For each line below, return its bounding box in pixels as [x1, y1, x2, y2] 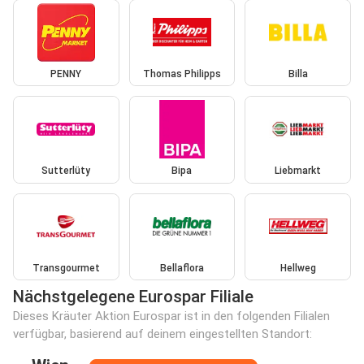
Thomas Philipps [142, 67, 221, 80]
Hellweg [279, 262, 316, 274]
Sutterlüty [41, 165, 91, 177]
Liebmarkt [275, 165, 322, 177]
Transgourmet [32, 262, 100, 274]
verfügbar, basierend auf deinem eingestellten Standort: [13, 327, 312, 342]
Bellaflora [159, 262, 204, 274]
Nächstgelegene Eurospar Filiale [13, 287, 253, 307]
